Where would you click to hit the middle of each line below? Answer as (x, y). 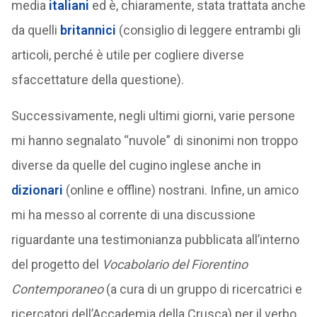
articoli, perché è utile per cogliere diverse (127, 55)
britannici (88, 30)
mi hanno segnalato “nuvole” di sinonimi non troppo (154, 140)
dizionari (37, 190)
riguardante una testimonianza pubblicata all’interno (155, 240)
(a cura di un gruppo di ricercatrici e (202, 289)
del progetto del (56, 264)
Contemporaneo (57, 289)
